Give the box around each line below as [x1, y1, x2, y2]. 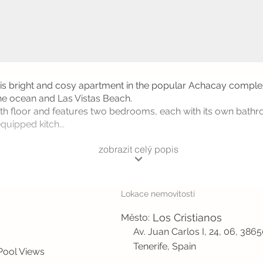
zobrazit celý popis [98, 143, 178, 155]
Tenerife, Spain [133, 241, 196, 252]
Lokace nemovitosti [121, 189, 195, 198]
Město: [121, 212, 150, 223]
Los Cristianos [153, 211, 222, 224]
